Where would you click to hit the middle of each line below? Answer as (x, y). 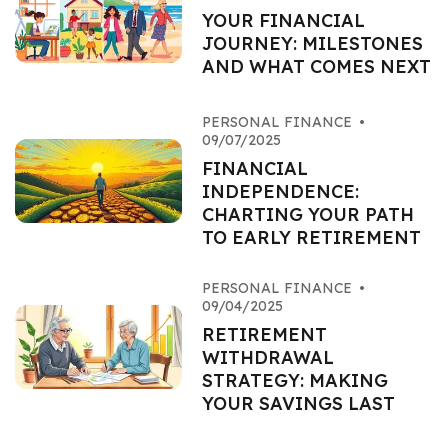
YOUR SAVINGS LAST (299, 403)
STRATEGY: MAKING (295, 380)
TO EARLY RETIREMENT (312, 237)
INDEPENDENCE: (281, 191)
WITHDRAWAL (268, 357)
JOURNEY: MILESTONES (313, 43)
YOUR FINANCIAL (284, 20)
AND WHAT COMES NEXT (317, 66)
